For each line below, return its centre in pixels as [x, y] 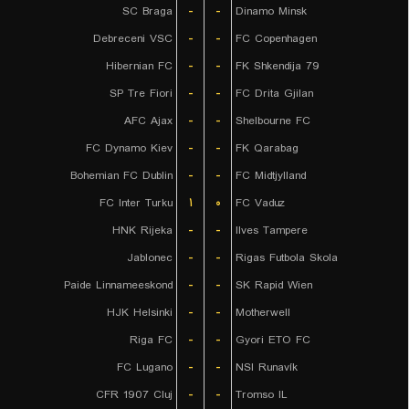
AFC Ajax [148, 121]
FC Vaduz [260, 203]
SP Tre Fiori [141, 94]
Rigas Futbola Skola [287, 258]
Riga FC [151, 340]
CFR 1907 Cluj [134, 395]
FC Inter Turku [136, 203]
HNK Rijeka [142, 231]
